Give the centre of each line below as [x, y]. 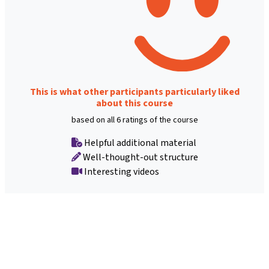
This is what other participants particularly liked [134, 92]
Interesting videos [120, 172]
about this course [134, 103]
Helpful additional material [139, 143]
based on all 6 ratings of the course [134, 120]
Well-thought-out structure [139, 157]
